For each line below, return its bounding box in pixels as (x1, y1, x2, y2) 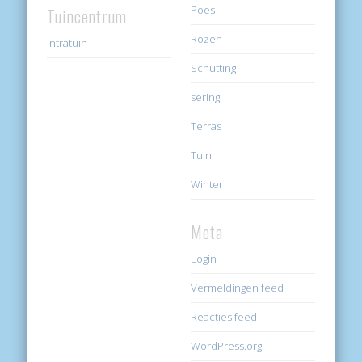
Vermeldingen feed (191, 280, 284, 295)
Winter (191, 176, 224, 192)
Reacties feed (191, 309, 258, 324)
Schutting (191, 60, 237, 75)
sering (191, 89, 221, 104)
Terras (191, 118, 222, 133)
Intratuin (47, 35, 88, 50)
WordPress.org (191, 338, 263, 353)
